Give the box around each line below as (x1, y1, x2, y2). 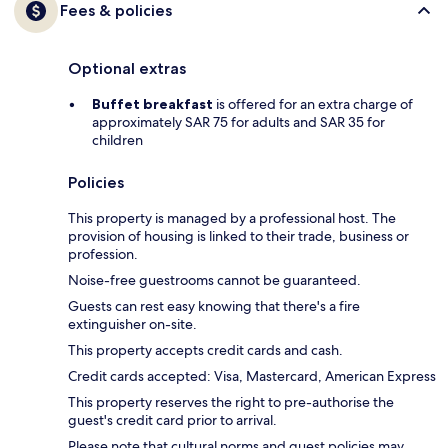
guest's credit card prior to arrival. (68, 411, 277, 430)
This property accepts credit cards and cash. (68, 341, 343, 360)
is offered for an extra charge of (213, 95, 413, 114)
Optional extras (68, 59, 186, 79)
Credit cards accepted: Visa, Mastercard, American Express (68, 367, 436, 386)
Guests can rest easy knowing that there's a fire (68, 297, 360, 316)
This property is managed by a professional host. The (68, 209, 396, 228)
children (92, 131, 143, 150)
